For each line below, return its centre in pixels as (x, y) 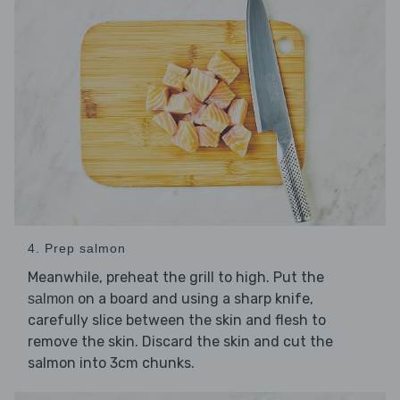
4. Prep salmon (77, 248)
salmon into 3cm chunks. (111, 362)
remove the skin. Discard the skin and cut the (180, 341)
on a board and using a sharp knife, (194, 298)
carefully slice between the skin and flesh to (177, 320)
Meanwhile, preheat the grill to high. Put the (176, 277)
